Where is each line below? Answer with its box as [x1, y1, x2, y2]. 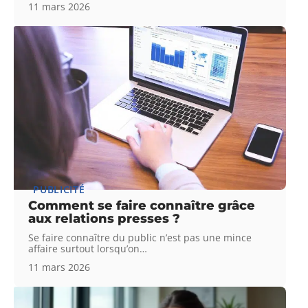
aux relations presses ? [28, 210, 181, 226]
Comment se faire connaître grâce [28, 197, 256, 213]
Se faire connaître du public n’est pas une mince [28, 230, 252, 244]
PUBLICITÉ [33, 182, 85, 196]
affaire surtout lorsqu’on [28, 241, 140, 255]
